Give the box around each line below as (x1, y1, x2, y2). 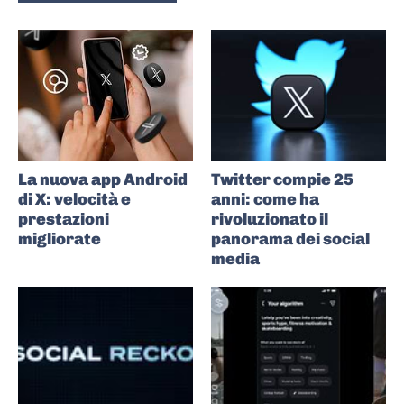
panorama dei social (211, 229, 370, 250)
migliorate (18, 229, 101, 250)
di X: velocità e (18, 189, 131, 210)
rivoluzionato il (211, 209, 328, 230)
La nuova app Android (18, 170, 188, 190)
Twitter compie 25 (211, 170, 353, 190)
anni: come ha (211, 189, 319, 210)
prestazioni (18, 209, 109, 230)
